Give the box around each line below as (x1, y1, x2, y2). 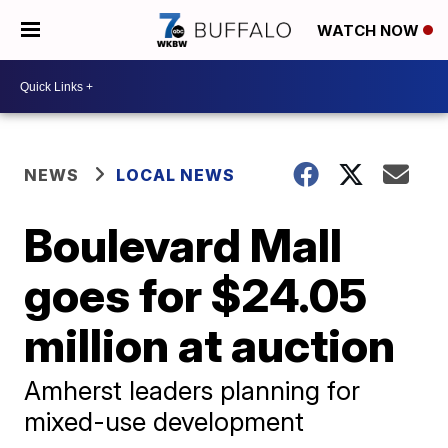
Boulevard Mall (24, 217, 343, 273)
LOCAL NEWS (116, 165, 236, 185)
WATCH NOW (317, 21, 423, 41)
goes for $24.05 (24, 267, 368, 323)
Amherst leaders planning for (24, 375, 361, 406)
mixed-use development (24, 406, 305, 437)
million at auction (24, 317, 396, 373)
